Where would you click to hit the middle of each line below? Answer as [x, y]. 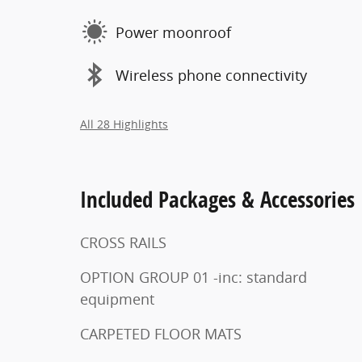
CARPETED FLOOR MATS [161, 334]
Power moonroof [173, 32]
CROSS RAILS [123, 242]
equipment [117, 299]
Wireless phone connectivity [211, 75]
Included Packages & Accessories [217, 199]
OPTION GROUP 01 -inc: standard [147, 277]
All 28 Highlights [124, 124]
